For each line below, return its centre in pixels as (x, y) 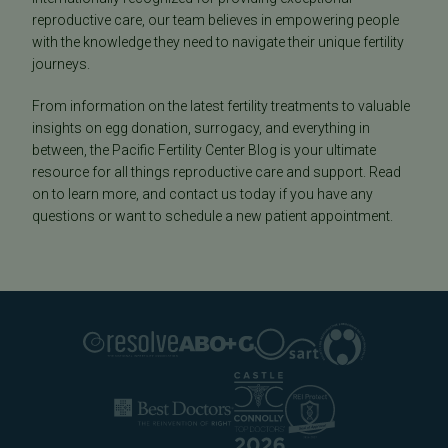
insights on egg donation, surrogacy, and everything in (201, 128)
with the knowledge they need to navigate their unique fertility (218, 42)
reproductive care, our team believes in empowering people (215, 20)
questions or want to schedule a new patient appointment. (212, 216)
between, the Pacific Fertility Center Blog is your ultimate (204, 150)
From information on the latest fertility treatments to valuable (221, 106)
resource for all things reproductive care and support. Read (216, 172)
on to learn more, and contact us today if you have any (202, 194)
